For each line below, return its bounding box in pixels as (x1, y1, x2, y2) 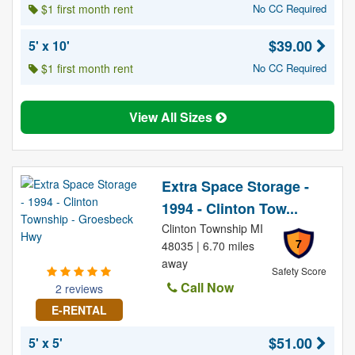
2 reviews (55, 281, 103, 296)
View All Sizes (128, 108, 216, 126)
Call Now (177, 278, 234, 296)
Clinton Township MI (161, 220, 263, 236)
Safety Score (271, 264, 326, 277)
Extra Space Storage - (161, 176, 309, 197)
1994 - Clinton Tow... (161, 198, 298, 219)
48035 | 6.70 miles (161, 238, 254, 254)
